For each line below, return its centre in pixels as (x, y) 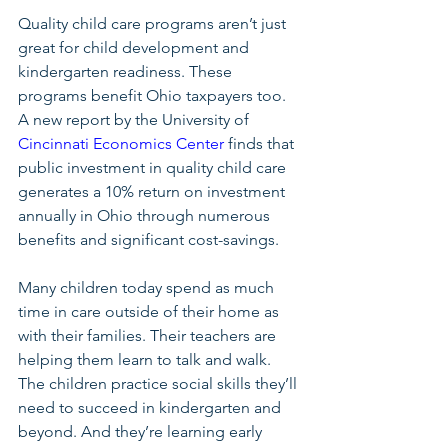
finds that (261, 143)
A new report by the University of (135, 119)
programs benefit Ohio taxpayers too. (154, 95)
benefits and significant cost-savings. (150, 239)
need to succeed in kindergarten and (151, 407)
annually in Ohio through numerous (146, 215)
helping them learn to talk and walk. (146, 359)
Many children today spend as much (148, 287)
